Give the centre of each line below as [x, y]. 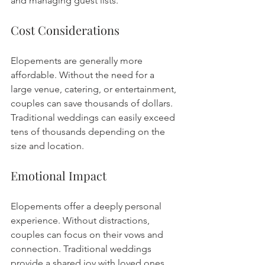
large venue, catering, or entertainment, [95, 89]
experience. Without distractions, [81, 221]
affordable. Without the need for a [84, 75]
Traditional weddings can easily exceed [94, 118]
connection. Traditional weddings [82, 249]
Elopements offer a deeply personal [87, 206]
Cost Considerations [65, 30]
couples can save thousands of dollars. [93, 104]
